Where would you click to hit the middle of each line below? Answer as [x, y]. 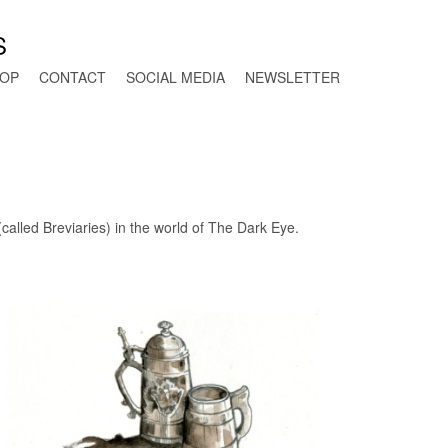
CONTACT [72, 77]
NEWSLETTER [292, 77]
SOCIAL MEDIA [175, 77]
